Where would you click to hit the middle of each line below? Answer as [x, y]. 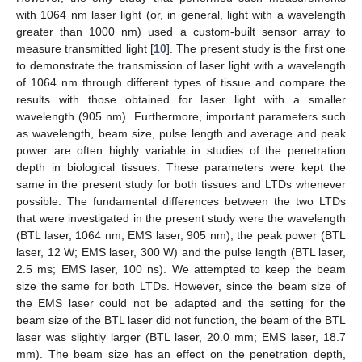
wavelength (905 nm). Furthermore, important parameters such [181, 117]
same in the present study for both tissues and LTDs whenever [181, 185]
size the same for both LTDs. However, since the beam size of [181, 286]
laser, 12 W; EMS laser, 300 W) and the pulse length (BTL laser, [181, 253]
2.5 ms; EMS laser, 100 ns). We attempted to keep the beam [181, 269]
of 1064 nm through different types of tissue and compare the [181, 83]
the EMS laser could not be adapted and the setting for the [181, 303]
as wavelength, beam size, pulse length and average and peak [181, 134]
